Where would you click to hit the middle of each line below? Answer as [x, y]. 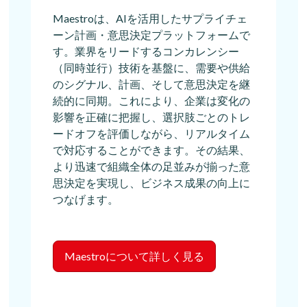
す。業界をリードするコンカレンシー [146, 51]
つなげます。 [86, 199]
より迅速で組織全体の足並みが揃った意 [151, 166]
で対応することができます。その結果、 [151, 149]
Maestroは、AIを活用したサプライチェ [150, 18]
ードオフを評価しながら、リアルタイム [151, 133]
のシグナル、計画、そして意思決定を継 [151, 84]
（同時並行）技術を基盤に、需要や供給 [151, 67]
